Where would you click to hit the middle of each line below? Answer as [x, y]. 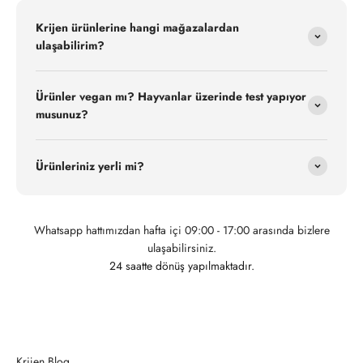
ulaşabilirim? [70, 45]
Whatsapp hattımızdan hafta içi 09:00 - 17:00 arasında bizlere [181, 230]
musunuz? [62, 114]
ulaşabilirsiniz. [181, 248]
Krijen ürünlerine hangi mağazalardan [137, 27]
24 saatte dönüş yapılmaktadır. [181, 265]
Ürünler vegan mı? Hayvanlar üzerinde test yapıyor [171, 96]
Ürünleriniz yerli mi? [90, 166]
